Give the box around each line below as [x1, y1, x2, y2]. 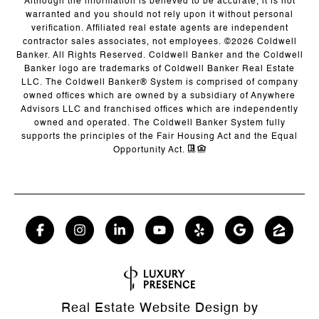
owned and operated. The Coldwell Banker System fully [33, 119, 286, 128]
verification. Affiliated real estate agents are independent [31, 24, 288, 33]
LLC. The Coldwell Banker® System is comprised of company [21, 78, 298, 88]
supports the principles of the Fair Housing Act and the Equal [21, 132, 298, 142]
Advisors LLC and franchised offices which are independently [21, 105, 298, 115]
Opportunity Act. [113, 146, 188, 155]
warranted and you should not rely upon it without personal [26, 11, 293, 20]
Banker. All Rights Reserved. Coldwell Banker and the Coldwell [16, 51, 303, 61]
